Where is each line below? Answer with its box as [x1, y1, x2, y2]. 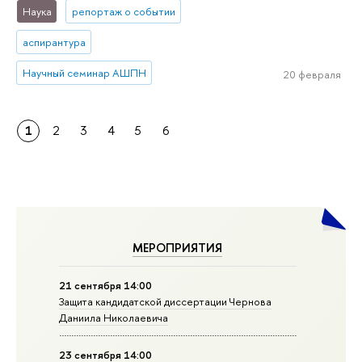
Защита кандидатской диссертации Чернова [59, 293, 272, 309]
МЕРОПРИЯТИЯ [133, 238, 223, 256]
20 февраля [283, 67, 341, 82]
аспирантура [22, 35, 86, 50]
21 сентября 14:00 [59, 277, 153, 293]
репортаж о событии [71, 4, 175, 19]
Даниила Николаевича [59, 309, 169, 325]
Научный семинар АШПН [22, 65, 146, 81]
